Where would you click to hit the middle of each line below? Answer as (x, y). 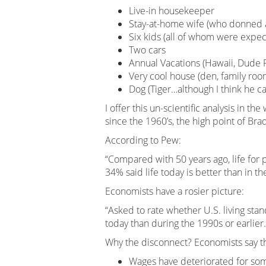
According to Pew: (143, 140)
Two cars (147, 50)
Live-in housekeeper (172, 11)
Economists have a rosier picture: (175, 191)
